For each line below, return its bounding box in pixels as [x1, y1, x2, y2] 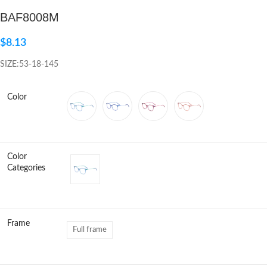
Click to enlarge [35, 28, 89, 36]
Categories [7, 164, 45, 172]
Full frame [73, 226, 107, 234]
